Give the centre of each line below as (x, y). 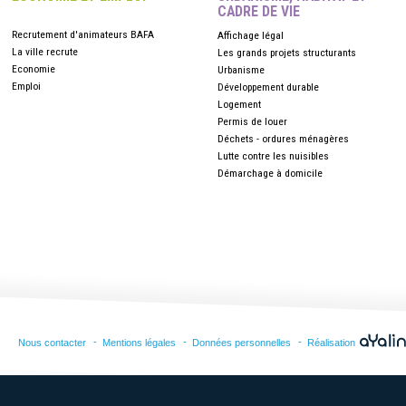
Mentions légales (139, 343)
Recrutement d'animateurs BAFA (83, 34)
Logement (240, 104)
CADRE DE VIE (259, 11)
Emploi (26, 86)
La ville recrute (45, 52)
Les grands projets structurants (287, 53)
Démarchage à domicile (271, 173)
